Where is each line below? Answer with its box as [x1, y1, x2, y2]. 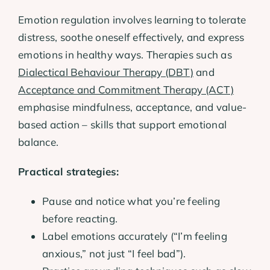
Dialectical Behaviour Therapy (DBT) [18, 66, 193, 79]
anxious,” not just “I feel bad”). [42, 247, 186, 260]
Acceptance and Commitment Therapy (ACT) [18, 83, 234, 96]
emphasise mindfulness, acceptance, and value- [18, 101, 247, 114]
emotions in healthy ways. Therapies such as [18, 48, 232, 61]
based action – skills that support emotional [18, 118, 227, 131]
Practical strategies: [18, 165, 119, 178]
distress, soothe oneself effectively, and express [18, 31, 245, 44]
